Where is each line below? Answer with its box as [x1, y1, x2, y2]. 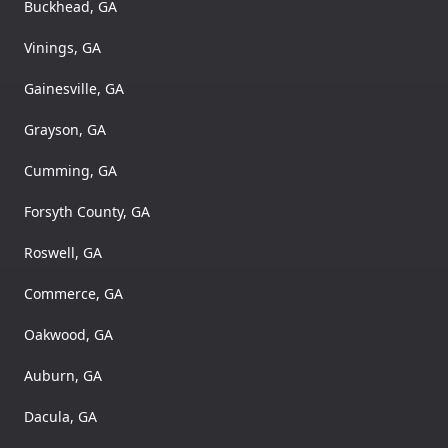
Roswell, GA [24, 243, 102, 263]
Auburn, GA [24, 366, 102, 386]
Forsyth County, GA [24, 202, 150, 222]
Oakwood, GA [24, 325, 113, 345]
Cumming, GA [24, 161, 117, 181]
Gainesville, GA [24, 79, 124, 99]
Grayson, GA [24, 120, 106, 140]
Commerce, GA [24, 284, 123, 304]
